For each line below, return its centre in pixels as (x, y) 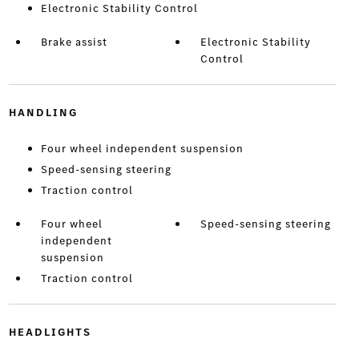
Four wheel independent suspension (142, 149)
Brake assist (74, 42)
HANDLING (43, 113)
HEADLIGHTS (50, 333)
